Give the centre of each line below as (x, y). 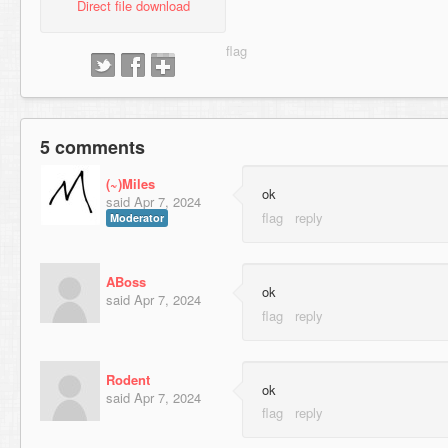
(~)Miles (130, 184)
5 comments (92, 147)
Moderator (137, 218)
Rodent (128, 379)
